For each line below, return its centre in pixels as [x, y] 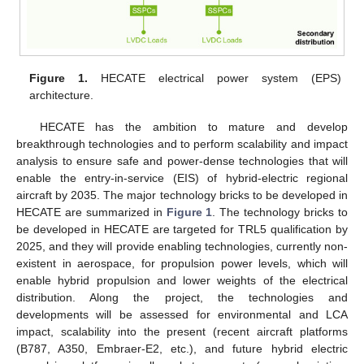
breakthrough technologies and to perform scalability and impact [182, 143]
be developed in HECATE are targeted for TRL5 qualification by [182, 229]
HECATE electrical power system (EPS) [214, 78]
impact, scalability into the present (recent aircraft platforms [182, 331]
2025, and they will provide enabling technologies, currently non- [182, 246]
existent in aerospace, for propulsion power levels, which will [182, 263]
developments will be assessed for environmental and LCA [182, 314]
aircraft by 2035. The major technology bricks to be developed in [182, 195]
